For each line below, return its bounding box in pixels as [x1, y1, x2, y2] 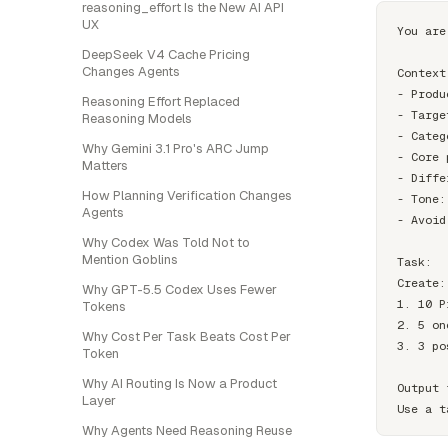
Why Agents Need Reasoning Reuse [82, 422, 292, 439]
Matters [82, 157, 128, 174]
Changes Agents [82, 63, 180, 80]
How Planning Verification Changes [82, 187, 292, 204]
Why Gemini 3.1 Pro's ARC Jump [82, 140, 269, 157]
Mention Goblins [82, 251, 178, 268]
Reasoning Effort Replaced [82, 93, 240, 110]
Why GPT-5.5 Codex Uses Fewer [82, 281, 277, 298]
